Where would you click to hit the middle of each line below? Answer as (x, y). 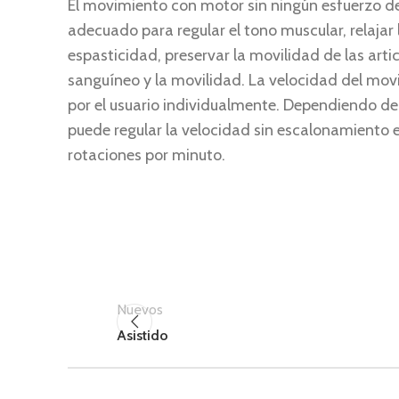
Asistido (142, 335)
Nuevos (140, 309)
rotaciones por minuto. (147, 155)
